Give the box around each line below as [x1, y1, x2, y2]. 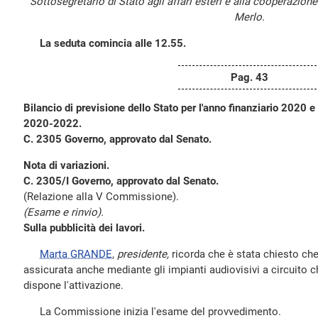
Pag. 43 [230, 71, 268, 84]
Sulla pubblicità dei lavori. [23, 221, 145, 234]
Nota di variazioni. [23, 159, 109, 172]
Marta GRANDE [40, 248, 112, 261]
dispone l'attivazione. [23, 279, 124, 292]
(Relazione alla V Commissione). [23, 190, 179, 203]
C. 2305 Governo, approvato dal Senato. [23, 133, 212, 146]
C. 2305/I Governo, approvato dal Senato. [23, 175, 219, 187]
